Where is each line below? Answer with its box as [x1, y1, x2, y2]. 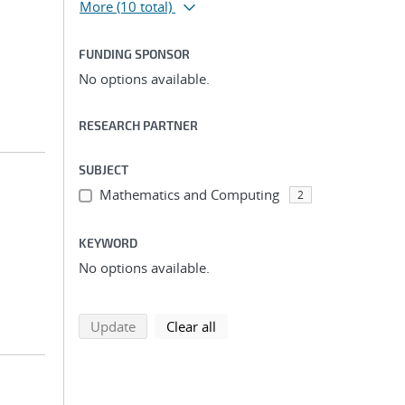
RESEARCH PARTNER [79, 118, 198, 133]
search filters [215, 316, 295, 334]
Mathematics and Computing [99, 185, 279, 203]
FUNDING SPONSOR [79, 46, 190, 61]
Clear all [166, 317, 216, 335]
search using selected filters [135, 316, 306, 334]
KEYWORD [79, 235, 137, 250]
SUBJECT [79, 162, 128, 177]
